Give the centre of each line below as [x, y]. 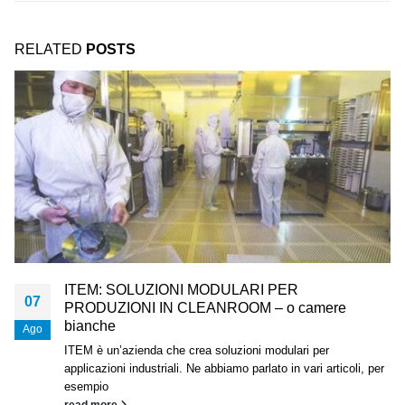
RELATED [50, 49]
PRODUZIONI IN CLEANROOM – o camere [205, 308]
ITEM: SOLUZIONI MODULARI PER [181, 290]
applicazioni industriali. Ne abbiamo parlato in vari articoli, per [224, 369]
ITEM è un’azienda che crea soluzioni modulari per [197, 351]
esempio [86, 387]
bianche [90, 326]
